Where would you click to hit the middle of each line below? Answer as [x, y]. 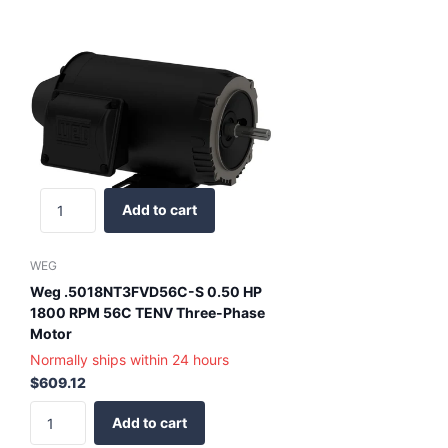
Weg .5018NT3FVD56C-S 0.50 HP [146, 291]
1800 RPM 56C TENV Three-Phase [147, 312]
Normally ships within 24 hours [129, 359]
